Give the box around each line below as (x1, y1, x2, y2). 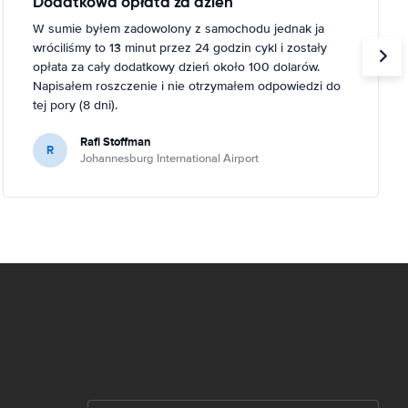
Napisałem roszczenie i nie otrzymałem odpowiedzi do (32, 77, 341, 94)
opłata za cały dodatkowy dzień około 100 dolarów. (32, 58, 320, 75)
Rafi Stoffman (79, 132, 151, 150)
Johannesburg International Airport (79, 150, 259, 166)
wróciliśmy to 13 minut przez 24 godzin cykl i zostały (32, 39, 327, 56)
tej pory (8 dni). (32, 97, 117, 113)
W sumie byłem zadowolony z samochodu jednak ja (32, 20, 324, 36)
